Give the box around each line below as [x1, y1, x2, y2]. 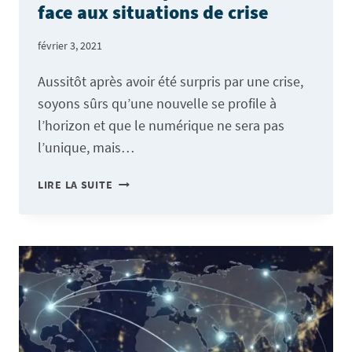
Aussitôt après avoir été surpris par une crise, [38, 72, 303, 91]
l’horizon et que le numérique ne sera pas [38, 116, 284, 135]
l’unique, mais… [38, 138, 134, 157]
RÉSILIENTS [112, 330, 175, 345]
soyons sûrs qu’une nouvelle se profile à [38, 94, 277, 113]
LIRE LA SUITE [38, 178, 113, 192]
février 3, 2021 [38, 38, 102, 53]
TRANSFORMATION [112, 198, 212, 213]
